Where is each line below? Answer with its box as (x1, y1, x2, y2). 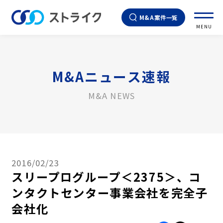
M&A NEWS (88, 89, 135, 102)
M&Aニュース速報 (52, 66, 171, 86)
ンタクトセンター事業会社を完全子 (11, 184, 208, 201)
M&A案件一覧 (139, 13, 178, 21)
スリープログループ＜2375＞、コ (11, 168, 202, 185)
